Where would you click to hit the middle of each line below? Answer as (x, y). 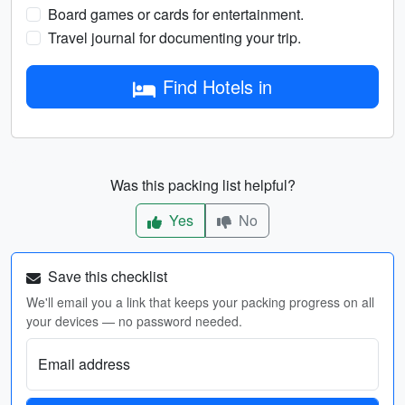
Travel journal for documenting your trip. (174, 38)
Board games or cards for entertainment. (176, 14)
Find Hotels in (217, 86)
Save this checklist (106, 276)
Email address (84, 364)
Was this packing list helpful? (202, 185)
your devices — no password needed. (134, 321)
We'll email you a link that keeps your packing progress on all (200, 302)
